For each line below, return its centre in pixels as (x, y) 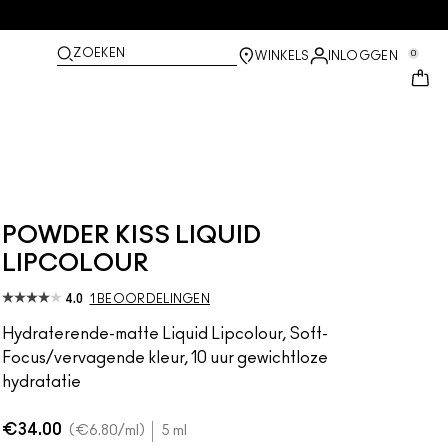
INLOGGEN (362, 56)
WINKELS (282, 56)
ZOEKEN (99, 53)
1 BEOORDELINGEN (149, 299)
